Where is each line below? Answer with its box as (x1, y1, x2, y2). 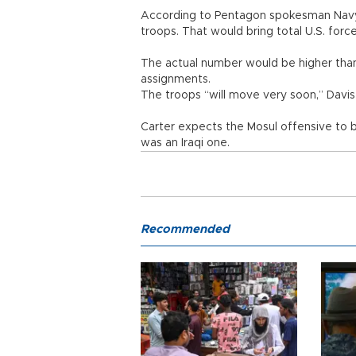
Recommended (141, 223, 230, 235)
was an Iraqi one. (141, 137, 230, 149)
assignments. (141, 74, 211, 85)
